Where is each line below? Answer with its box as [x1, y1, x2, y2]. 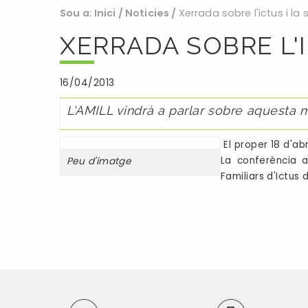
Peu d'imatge [67, 155, 131, 168]
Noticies [125, 6, 170, 21]
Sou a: [60, 6, 92, 21]
